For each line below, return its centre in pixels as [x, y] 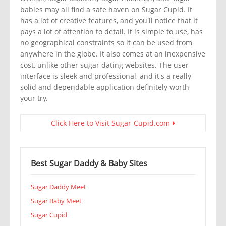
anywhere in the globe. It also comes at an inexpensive [113, 54]
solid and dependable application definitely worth [105, 87]
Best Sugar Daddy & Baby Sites [89, 164]
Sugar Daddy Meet [59, 187]
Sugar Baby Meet [56, 201]
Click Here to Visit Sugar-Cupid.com [110, 123]
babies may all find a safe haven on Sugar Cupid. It [106, 10]
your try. [34, 98]
